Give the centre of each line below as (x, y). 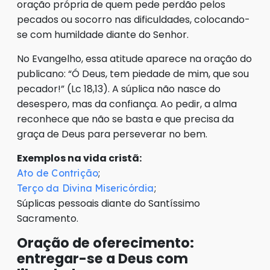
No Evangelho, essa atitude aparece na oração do (134, 59)
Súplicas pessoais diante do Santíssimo (108, 204)
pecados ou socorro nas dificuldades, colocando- (133, 20)
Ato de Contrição (58, 173)
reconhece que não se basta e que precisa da (125, 119)
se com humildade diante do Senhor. (103, 35)
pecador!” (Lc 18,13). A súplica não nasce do (119, 89)
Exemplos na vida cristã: (79, 159)
